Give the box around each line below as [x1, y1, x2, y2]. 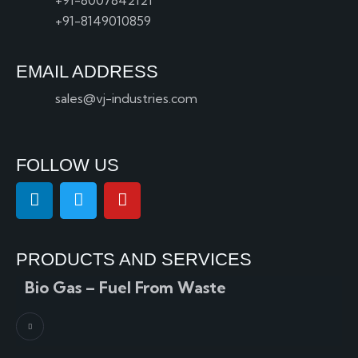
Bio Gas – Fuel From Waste [16, 276, 226, 297]
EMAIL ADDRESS [16, 61, 158, 82]
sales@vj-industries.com [54, 90, 197, 107]
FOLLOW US [16, 154, 119, 175]
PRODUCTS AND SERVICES [16, 249, 252, 270]
